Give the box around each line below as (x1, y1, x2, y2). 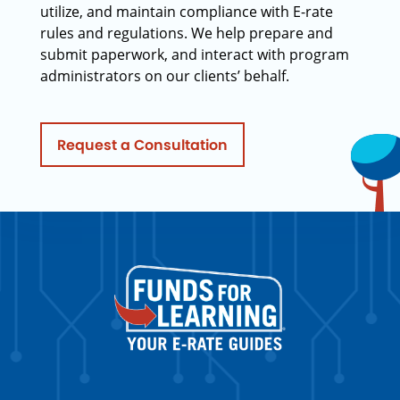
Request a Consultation (57, 134, 228, 155)
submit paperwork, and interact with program (40, 45, 349, 64)
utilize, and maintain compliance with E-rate (40, 2, 333, 21)
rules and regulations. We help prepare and (40, 23, 333, 43)
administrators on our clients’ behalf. (40, 66, 289, 86)
